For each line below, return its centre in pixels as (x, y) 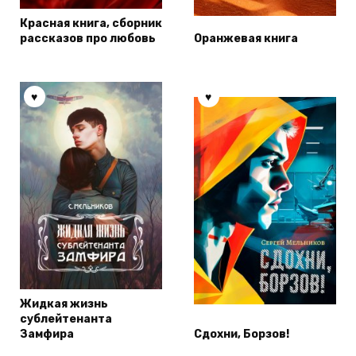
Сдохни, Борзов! (242, 335)
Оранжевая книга (246, 39)
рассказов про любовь (88, 39)
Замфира (47, 335)
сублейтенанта (66, 319)
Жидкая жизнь (64, 304)
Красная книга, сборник (91, 24)
